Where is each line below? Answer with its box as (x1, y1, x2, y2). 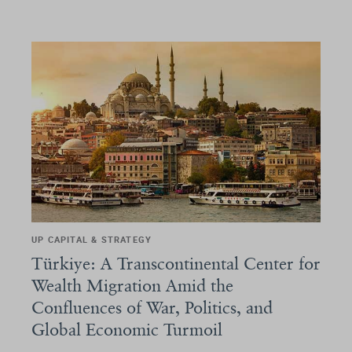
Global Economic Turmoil (31, 318, 222, 339)
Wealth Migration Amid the (31, 274, 233, 295)
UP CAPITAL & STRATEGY (31, 233, 152, 245)
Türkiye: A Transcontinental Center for (31, 252, 321, 273)
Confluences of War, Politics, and (31, 296, 273, 317)
